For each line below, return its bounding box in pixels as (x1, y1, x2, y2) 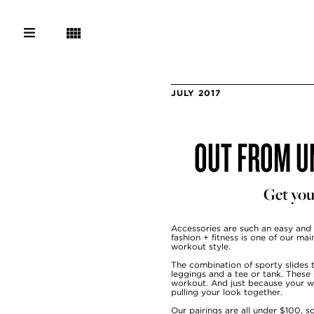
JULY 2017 (171, 88, 221, 98)
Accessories (171, 223, 221, 233)
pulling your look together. (171, 287, 285, 297)
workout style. (171, 241, 231, 252)
